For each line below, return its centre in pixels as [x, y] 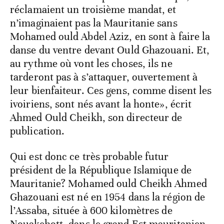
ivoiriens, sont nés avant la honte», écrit [101, 104]
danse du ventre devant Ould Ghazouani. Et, [110, 50]
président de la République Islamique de [101, 170]
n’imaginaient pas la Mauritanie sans [94, 23]
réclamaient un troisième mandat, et [93, 10]
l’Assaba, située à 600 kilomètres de [91, 211]
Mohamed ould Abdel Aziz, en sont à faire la [110, 37]
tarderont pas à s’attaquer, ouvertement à [104, 77]
